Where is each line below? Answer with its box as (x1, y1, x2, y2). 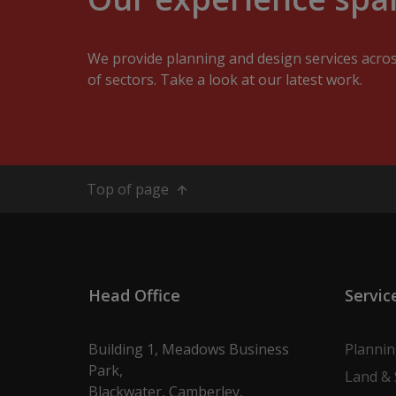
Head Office (88, 284, 180, 306)
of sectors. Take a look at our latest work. (87, 69, 362, 89)
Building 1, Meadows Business (88, 339, 289, 359)
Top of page (86, 179, 172, 199)
